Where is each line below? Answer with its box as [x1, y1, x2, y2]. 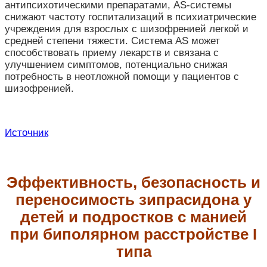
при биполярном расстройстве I [10, 225, 257, 243]
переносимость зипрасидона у [15, 191, 252, 208]
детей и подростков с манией [20, 208, 247, 225]
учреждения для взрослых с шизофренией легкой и [5, 23, 249, 35]
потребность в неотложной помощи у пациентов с [5, 71, 239, 83]
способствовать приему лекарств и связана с [5, 47, 219, 59]
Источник [5, 127, 48, 139]
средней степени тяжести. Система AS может [5, 35, 220, 47]
